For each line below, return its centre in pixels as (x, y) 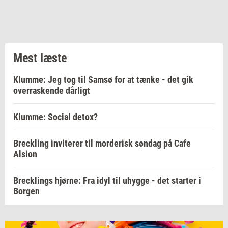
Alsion (25, 154)
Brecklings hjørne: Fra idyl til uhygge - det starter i (107, 181)
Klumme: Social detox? (55, 117)
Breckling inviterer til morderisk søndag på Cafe (102, 144)
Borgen (26, 191)
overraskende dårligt (52, 91)
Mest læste (40, 58)
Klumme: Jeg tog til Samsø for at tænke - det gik (103, 80)
